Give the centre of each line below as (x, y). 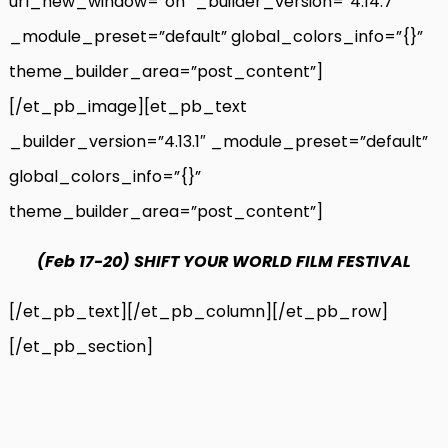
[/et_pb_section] (81, 346)
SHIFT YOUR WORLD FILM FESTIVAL (272, 261)
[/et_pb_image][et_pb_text (128, 106)
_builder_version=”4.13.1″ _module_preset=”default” (218, 141)
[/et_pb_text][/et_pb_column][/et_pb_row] (198, 311)
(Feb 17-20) (85, 261)
